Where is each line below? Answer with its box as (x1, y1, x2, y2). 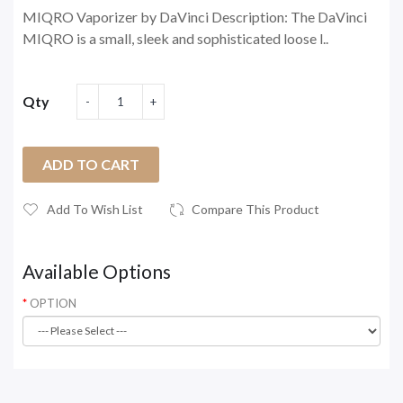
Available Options (22, 259, 171, 282)
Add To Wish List (47, 201, 143, 217)
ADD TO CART (42, 155, 139, 173)
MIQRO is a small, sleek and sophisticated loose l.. (22, 29, 328, 47)
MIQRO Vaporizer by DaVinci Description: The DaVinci (22, 7, 367, 25)
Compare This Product (192, 201, 319, 217)
